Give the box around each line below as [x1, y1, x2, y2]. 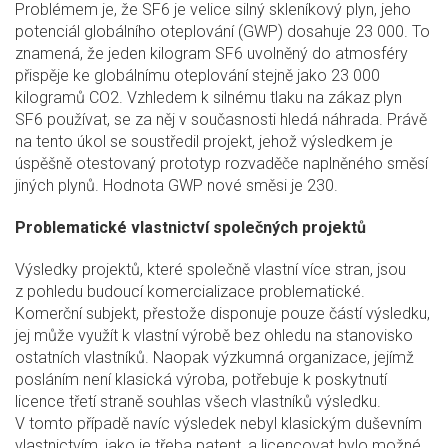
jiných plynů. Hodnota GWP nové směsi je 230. [15, 176, 338, 196]
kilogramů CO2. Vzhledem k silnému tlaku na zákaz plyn [15, 88, 402, 108]
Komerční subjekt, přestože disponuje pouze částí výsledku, [15, 304, 430, 324]
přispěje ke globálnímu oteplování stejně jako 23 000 [15, 66, 380, 86]
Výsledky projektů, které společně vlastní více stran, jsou [15, 260, 406, 280]
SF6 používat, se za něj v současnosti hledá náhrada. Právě [15, 110, 427, 130]
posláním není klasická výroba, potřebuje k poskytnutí [15, 370, 387, 390]
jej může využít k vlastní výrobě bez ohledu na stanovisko [15, 326, 413, 346]
